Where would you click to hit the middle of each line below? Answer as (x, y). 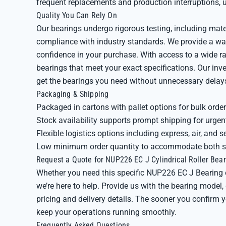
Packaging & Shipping (73, 94)
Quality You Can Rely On (77, 15)
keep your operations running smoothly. (106, 212)
